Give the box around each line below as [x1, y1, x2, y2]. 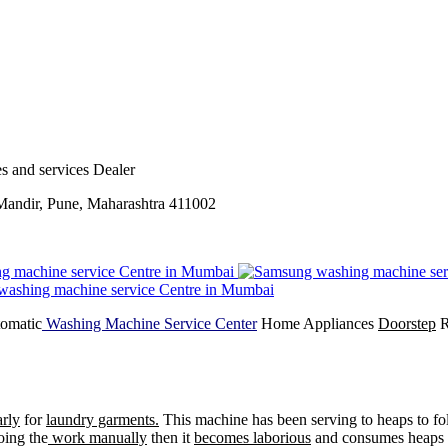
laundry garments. [46, 411, 159, 429]
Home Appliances [257, 314, 378, 332]
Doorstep [378, 314, 436, 332]
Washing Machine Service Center [42, 314, 257, 332]
